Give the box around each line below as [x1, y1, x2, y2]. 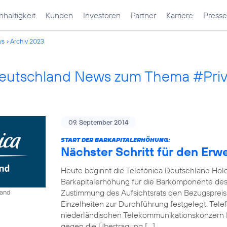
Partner [131, 10, 156, 20]
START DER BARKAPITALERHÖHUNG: [61, 136, 170, 143]
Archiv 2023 [10, 37, 44, 45]
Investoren [83, 10, 121, 20]
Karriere [166, 10, 193, 20]
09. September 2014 [68, 118, 128, 126]
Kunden [46, 10, 73, 20]
